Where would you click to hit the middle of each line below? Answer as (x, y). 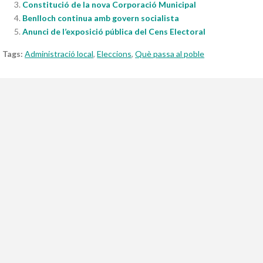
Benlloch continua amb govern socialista (101, 18)
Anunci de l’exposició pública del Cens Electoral (114, 32)
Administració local (59, 54)
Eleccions (114, 54)
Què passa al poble (170, 54)
